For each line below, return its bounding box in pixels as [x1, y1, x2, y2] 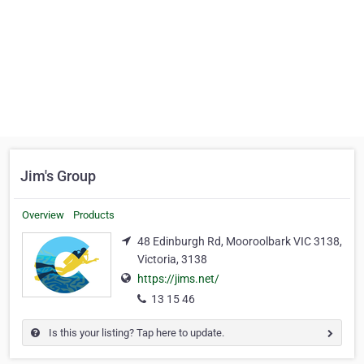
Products [73, 209, 115, 221]
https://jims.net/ [137, 272, 219, 286]
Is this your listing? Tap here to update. [46, 327, 224, 340]
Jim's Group [20, 167, 96, 184]
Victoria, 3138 [137, 253, 207, 266]
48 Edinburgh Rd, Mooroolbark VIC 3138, [137, 235, 342, 248]
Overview [22, 209, 64, 221]
